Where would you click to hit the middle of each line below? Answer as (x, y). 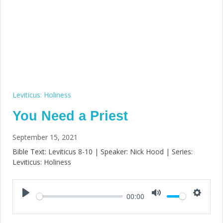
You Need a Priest (70, 116)
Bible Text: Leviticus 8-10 (53, 151)
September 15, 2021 (45, 137)
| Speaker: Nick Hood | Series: (143, 151)
